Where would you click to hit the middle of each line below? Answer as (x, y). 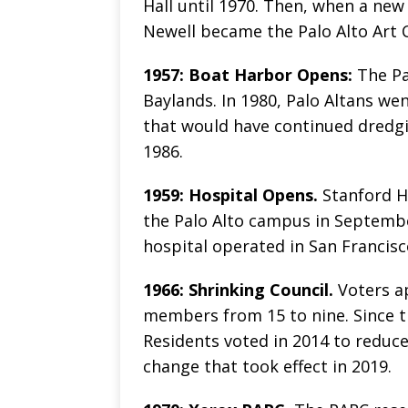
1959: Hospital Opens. (230, 195)
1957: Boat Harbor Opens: (250, 75)
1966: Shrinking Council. (238, 290)
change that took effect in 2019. (267, 367)
